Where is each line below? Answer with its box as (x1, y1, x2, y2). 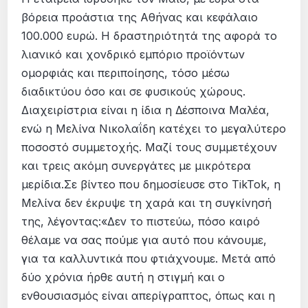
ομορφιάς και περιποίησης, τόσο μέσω (21, 65, 230, 80)
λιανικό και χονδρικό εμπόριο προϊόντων (21, 47, 245, 61)
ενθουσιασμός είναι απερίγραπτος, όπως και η (21, 288, 276, 302)
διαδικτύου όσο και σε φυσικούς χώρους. (21, 84, 246, 98)
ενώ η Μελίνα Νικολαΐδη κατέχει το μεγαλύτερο (21, 121, 287, 135)
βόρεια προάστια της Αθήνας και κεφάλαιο (21, 10, 258, 24)
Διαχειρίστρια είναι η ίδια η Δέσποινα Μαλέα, (21, 102, 270, 117)
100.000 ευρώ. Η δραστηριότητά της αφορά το (21, 28, 278, 43)
